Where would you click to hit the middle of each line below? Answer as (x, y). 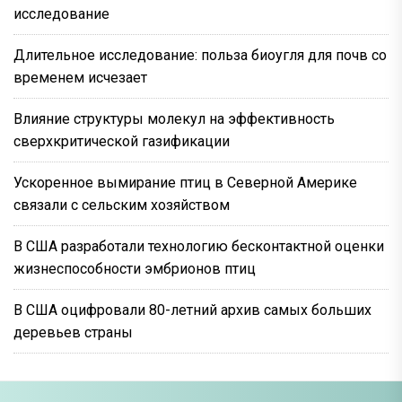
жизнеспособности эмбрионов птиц (135, 268)
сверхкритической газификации (122, 141)
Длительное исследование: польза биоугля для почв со (200, 55)
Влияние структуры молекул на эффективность (174, 118)
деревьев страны (73, 332)
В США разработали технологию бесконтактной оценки (199, 246)
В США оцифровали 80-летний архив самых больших (192, 310)
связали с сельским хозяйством (122, 205)
